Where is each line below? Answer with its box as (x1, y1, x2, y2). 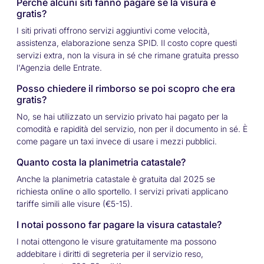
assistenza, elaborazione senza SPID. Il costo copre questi (16, 38, 237, 48)
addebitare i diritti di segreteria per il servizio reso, (16, 249, 203, 259)
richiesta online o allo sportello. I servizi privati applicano (16, 186, 228, 197)
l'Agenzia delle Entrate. (16, 62, 102, 73)
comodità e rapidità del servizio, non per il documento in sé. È (16, 124, 247, 134)
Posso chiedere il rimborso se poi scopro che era (16, 82, 235, 95)
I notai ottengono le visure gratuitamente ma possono (16, 236, 216, 247)
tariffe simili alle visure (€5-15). (16, 199, 133, 209)
